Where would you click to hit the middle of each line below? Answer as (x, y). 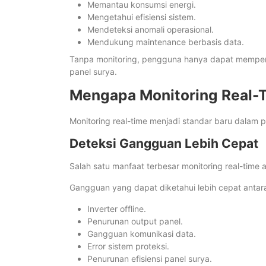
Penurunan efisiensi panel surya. (150, 258)
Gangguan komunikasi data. (142, 233)
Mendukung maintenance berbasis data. (166, 42)
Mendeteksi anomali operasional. (151, 30)
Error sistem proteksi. (128, 246)
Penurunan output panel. (135, 221)
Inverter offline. (117, 208)
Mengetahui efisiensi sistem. (142, 17)
